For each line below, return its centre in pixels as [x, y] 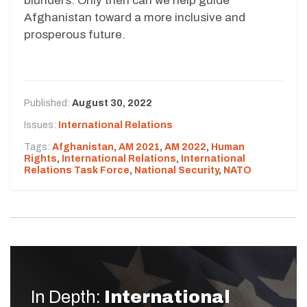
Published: [48, 103]
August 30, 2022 [112, 103]
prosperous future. [75, 34]
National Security [176, 170]
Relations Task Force [77, 170]
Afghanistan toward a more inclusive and [135, 17]
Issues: [41, 125]
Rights [40, 158]
